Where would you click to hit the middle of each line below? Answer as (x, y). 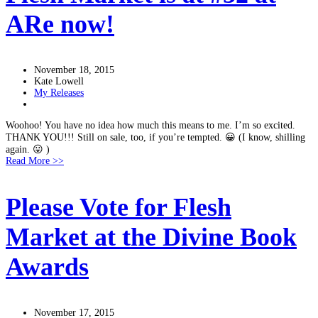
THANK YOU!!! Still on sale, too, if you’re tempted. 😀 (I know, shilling (155, 137)
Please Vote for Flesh (119, 207)
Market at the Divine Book (151, 237)
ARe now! (60, 24)
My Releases (59, 93)
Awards (47, 267)
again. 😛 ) (28, 149)
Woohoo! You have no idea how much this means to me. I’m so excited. (150, 125)
